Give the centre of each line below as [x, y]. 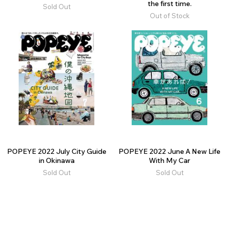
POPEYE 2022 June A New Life [169, 152]
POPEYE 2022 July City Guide [56, 152]
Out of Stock [169, 16]
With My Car [169, 161]
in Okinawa [56, 161]
